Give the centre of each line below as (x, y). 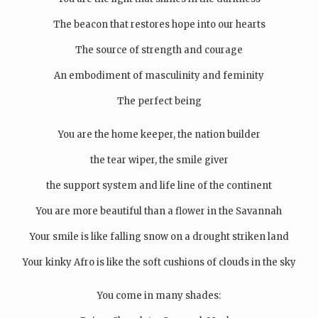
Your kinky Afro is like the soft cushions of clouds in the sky (159, 262)
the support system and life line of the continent (159, 185)
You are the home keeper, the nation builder (159, 134)
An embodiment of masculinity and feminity (159, 75)
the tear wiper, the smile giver (159, 160)
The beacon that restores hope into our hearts (159, 24)
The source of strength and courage (159, 50)
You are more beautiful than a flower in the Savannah (159, 211)
